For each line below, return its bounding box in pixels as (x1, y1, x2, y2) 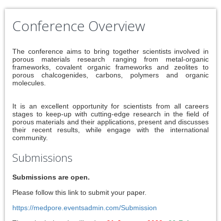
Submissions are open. (12, 173, 92, 181)
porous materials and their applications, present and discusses (12, 118, 209, 126)
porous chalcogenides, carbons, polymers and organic (12, 71, 209, 79)
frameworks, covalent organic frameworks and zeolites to (12, 63, 209, 71)
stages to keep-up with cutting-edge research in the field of (12, 110, 209, 118)
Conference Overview (12, 16, 145, 35)
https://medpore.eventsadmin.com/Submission (12, 204, 157, 212)
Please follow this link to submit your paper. (12, 188, 148, 196)
